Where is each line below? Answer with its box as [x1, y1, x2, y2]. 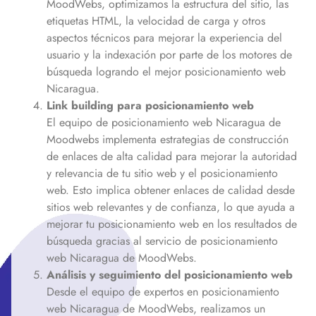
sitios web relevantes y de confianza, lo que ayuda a [47, 198, 295, 215]
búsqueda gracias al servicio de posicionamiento [47, 232, 278, 249]
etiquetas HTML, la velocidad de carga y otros [47, 12, 265, 29]
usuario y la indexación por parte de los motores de [47, 46, 292, 63]
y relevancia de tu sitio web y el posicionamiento [47, 164, 278, 181]
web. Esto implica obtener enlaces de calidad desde [47, 181, 295, 198]
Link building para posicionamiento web [47, 97, 254, 114]
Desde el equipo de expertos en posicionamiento [47, 283, 279, 300]
